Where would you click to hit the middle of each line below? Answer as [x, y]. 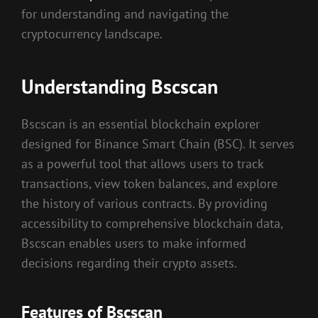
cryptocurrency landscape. [92, 33]
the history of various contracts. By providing [144, 203]
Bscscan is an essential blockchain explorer [141, 124]
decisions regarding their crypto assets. [129, 263]
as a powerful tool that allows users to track [142, 163]
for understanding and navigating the [125, 13]
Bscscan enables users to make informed [134, 243]
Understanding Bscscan [120, 87]
